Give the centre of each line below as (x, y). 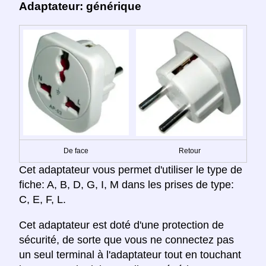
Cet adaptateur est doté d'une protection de (121, 225)
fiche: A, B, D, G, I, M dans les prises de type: (126, 185)
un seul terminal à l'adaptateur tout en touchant (130, 255)
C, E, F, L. (42, 200)
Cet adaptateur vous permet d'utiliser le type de (131, 170)
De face (76, 151)
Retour (189, 151)
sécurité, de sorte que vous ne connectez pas (126, 240)
